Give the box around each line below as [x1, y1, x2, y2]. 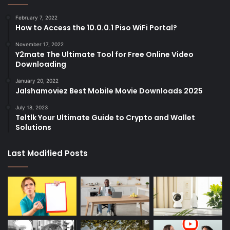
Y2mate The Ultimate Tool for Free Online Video [15, 49, 194, 60]
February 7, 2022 [15, 14, 57, 21]
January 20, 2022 [15, 78, 59, 84]
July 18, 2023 [15, 104, 48, 111]
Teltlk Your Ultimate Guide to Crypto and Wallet [15, 112, 195, 123]
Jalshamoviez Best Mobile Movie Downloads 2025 [15, 86, 203, 97]
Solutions [15, 122, 51, 133]
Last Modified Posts [8, 148, 88, 159]
